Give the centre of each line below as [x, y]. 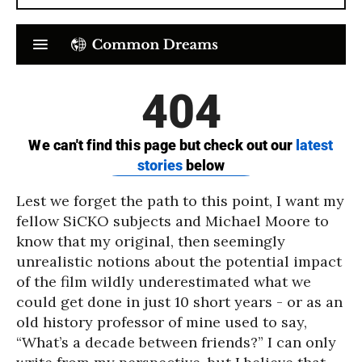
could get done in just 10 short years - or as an [179, 302]
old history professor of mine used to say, [162, 322]
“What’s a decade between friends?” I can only [176, 342]
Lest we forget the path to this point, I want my [180, 201]
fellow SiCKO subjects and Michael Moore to [173, 221]
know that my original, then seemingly [151, 241]
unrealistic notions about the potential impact [179, 261]
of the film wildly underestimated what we [164, 282]
